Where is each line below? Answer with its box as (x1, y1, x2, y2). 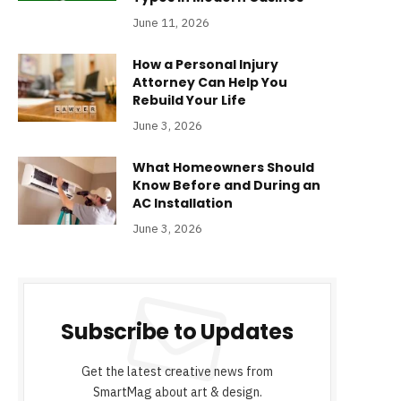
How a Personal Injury (132, 55, 278, 74)
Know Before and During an (132, 176, 320, 195)
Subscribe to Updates (61, 317, 294, 347)
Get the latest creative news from (81, 363, 273, 380)
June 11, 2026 (132, 15, 209, 31)
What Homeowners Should (132, 158, 314, 177)
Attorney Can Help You (132, 73, 287, 92)
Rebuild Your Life (132, 91, 246, 110)
